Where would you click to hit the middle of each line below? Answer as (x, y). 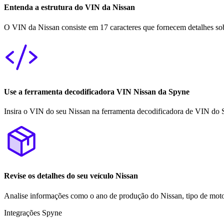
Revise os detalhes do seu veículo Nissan (71, 176)
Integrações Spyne (33, 212)
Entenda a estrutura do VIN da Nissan (69, 7)
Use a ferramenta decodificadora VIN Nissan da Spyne (97, 91)
